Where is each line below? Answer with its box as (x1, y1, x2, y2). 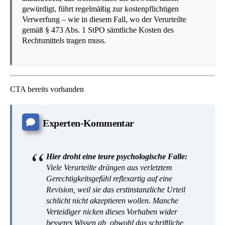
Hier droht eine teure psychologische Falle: (46, 152, 187, 161)
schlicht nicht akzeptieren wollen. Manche (46, 196, 178, 205)
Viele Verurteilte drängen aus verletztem (46, 163, 172, 172)
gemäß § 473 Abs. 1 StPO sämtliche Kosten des (22, 26, 174, 35)
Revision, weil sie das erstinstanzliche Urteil (46, 185, 185, 194)
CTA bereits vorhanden (10, 85, 84, 94)
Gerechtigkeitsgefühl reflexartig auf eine (46, 174, 172, 183)
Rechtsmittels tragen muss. (22, 36, 106, 45)
